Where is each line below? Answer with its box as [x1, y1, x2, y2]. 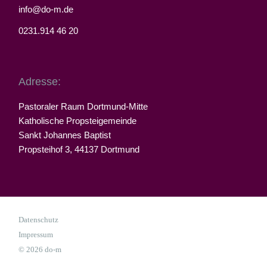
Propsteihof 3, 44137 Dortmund [18, 144, 140, 155]
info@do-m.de [18, 4, 74, 15]
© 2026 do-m [18, 245, 62, 254]
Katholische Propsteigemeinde [18, 116, 137, 126]
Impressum [18, 230, 54, 240]
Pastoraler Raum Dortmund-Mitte [18, 101, 148, 112]
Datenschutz [18, 215, 59, 225]
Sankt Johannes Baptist [18, 130, 111, 141]
